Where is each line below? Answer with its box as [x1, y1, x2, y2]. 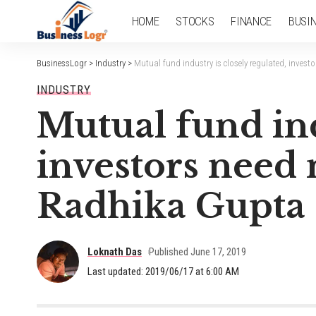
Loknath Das [87, 245, 142, 258]
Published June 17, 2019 [148, 245, 246, 258]
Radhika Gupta [37, 185, 305, 227]
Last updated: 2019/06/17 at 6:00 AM [87, 265, 239, 278]
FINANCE [231, 13, 272, 28]
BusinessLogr [37, 58, 87, 68]
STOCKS [176, 13, 214, 28]
